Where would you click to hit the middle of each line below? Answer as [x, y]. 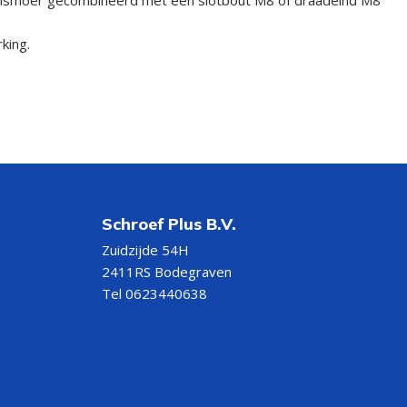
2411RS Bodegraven [167, 271]
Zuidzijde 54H [145, 249]
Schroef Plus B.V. [169, 223]
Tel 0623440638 [154, 293]
